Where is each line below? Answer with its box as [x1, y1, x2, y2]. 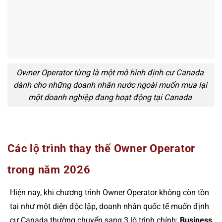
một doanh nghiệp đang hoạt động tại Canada [28, 92, 192, 102]
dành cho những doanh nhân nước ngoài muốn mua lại [13, 80, 207, 90]
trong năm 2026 [7, 164, 91, 176]
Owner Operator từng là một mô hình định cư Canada [16, 67, 204, 77]
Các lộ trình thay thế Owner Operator [7, 142, 195, 155]
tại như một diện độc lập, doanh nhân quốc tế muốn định [10, 202, 209, 212]
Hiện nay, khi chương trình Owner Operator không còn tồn [10, 188, 209, 198]
